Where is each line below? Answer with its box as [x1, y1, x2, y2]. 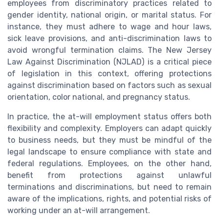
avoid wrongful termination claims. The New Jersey [7, 45, 212, 55]
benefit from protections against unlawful [7, 171, 212, 180]
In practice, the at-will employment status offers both [7, 112, 212, 122]
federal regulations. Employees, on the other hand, [7, 159, 212, 169]
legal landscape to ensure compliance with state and [7, 147, 212, 157]
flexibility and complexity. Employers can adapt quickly [7, 124, 212, 133]
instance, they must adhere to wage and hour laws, [7, 22, 212, 32]
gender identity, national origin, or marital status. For [7, 10, 212, 20]
